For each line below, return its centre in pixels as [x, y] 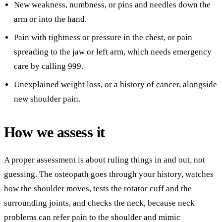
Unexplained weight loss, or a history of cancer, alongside [115, 84]
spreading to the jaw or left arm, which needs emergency [113, 52]
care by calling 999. [49, 66]
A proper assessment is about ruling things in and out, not [105, 160]
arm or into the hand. [50, 19]
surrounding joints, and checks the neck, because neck [99, 203]
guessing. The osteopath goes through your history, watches [109, 174]
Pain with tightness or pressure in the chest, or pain [103, 37]
